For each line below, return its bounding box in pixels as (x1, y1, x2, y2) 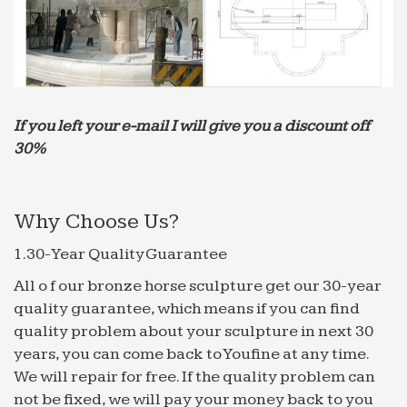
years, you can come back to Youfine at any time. (14, 343, 369, 363)
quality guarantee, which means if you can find (14, 298, 360, 318)
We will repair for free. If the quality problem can (14, 366, 375, 386)
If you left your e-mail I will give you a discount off (14, 115, 370, 135)
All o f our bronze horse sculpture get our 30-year (14, 275, 382, 295)
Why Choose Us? (14, 208, 179, 234)
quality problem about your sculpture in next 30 (14, 321, 373, 341)
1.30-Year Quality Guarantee (14, 243, 227, 263)
